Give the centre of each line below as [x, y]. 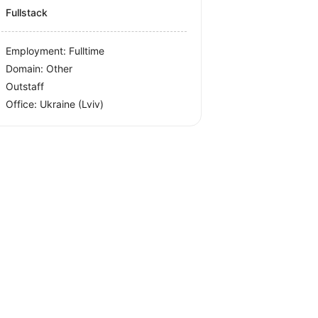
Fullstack [27, 12]
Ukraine [59, 104]
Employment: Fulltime [55, 51]
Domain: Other [39, 68]
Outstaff [25, 86]
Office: [23, 104]
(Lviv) [91, 104]
